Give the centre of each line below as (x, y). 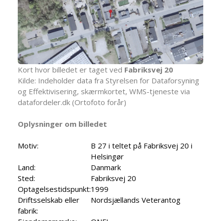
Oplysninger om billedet (62, 124)
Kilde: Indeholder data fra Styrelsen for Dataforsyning (109, 80)
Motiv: (28, 145)
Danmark (106, 167)
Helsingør (107, 156)
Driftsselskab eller (49, 200)
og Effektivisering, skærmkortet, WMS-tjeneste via (104, 91)
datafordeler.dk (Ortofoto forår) (72, 102)
